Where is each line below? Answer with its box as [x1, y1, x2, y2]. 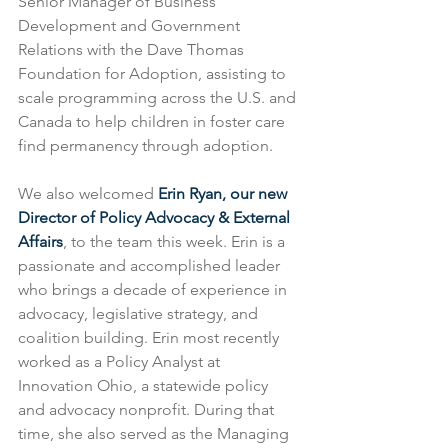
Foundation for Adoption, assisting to [18, 63, 290, 83]
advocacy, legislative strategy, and [18, 303, 262, 323]
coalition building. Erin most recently [18, 327, 283, 347]
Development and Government [18, 15, 244, 35]
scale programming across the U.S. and [18, 87, 300, 107]
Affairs [18, 231, 63, 251]
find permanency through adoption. [18, 135, 273, 155]
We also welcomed [18, 183, 158, 203]
